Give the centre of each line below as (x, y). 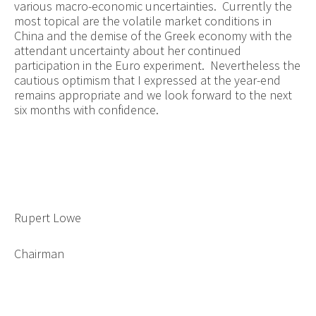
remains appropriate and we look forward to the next (153, 95)
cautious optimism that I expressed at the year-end (147, 80)
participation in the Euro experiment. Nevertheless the (157, 65)
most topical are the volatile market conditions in (142, 20)
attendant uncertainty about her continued (127, 50)
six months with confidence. (86, 109)
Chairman (39, 253)
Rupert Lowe (47, 217)
